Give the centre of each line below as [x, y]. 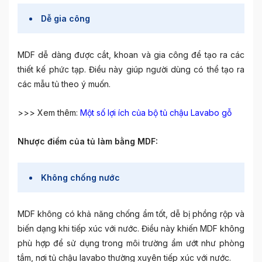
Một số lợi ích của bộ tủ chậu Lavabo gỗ [156, 112]
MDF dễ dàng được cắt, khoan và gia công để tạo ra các [131, 54]
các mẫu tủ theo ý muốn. [64, 84]
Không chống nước [80, 177]
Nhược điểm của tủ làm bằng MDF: [88, 141]
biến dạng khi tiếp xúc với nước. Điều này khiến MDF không [131, 228]
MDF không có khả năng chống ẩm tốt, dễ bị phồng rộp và [131, 213]
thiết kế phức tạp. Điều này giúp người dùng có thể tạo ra [131, 69]
